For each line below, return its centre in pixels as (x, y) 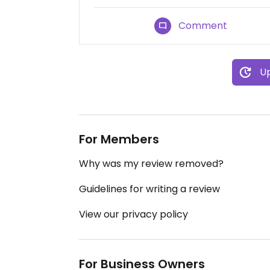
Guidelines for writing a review (149, 189)
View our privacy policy (133, 215)
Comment (203, 26)
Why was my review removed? (151, 164)
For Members (119, 140)
